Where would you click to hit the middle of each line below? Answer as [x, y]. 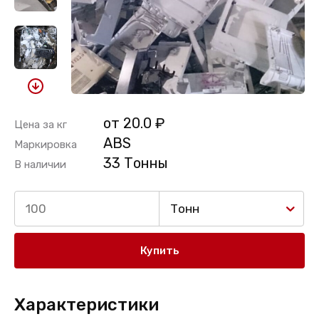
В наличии [40, 164]
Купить [159, 251]
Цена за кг [41, 125]
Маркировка [46, 145]
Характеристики [87, 305]
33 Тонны [136, 163]
